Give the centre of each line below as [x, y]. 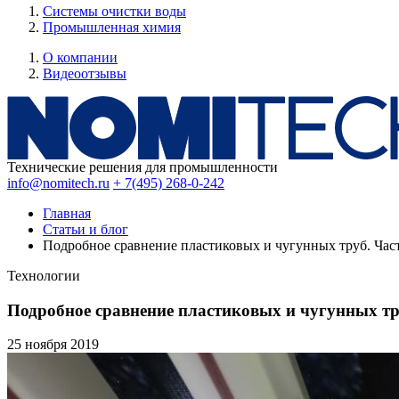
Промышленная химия [112, 27]
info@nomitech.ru [58, 183]
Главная [67, 213]
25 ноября [39, 345]
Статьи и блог [85, 229]
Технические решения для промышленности [142, 167]
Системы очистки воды [114, 11]
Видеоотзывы [85, 73]
